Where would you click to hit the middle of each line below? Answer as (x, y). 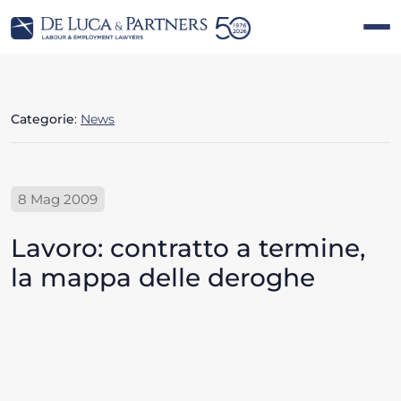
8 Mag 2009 (58, 200)
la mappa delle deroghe (163, 278)
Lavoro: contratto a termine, (188, 248)
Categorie (43, 119)
